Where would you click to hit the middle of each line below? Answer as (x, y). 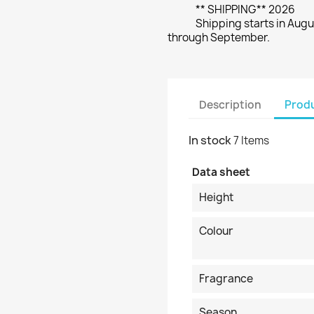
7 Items (251, 141)
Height (216, 197)
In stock (210, 140)
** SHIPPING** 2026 (245, 9)
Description (230, 104)
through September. (219, 37)
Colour (216, 231)
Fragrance (226, 279)
